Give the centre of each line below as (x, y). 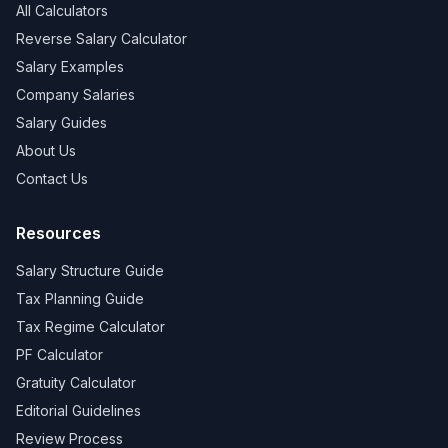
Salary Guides (61, 122)
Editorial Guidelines (78, 410)
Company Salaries (75, 94)
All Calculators (62, 10)
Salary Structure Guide (90, 270)
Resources (58, 233)
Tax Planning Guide (80, 298)
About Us (46, 150)
